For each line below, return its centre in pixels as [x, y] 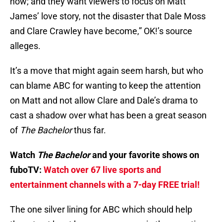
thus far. [90, 130]
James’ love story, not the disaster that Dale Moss [108, 16]
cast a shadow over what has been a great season [108, 115]
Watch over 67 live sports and [102, 170]
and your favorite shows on [146, 155]
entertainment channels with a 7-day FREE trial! [105, 185]
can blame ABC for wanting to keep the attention [105, 86]
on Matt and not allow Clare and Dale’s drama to [104, 101]
